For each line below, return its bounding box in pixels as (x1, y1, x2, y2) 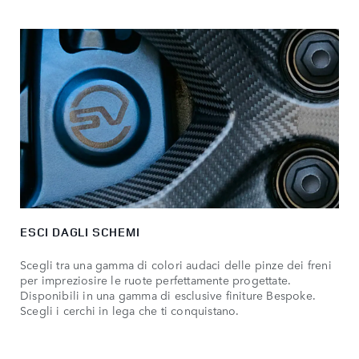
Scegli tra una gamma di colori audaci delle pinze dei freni (20, 256, 332, 272)
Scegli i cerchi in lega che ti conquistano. (20, 301, 240, 318)
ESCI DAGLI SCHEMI (20, 223, 140, 240)
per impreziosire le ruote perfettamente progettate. (20, 271, 292, 288)
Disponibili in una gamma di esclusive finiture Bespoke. (20, 286, 317, 303)
